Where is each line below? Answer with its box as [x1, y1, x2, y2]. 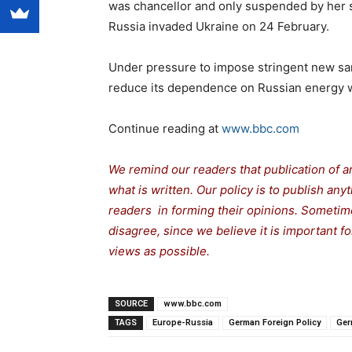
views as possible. [108, 244, 210, 259]
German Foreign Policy [229, 317, 321, 328]
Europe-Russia [152, 317, 213, 328]
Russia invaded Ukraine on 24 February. [108, 19, 329, 35]
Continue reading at [108, 121, 218, 137]
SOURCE [115, 299, 148, 310]
